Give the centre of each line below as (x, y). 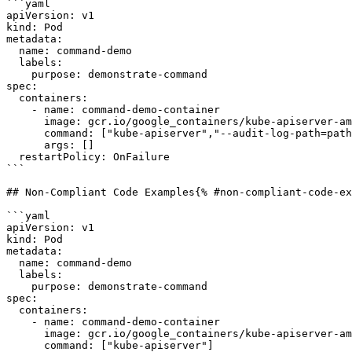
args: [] (25, 145)
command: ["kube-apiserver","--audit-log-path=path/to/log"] (25, 133)
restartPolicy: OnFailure (13, 157)
